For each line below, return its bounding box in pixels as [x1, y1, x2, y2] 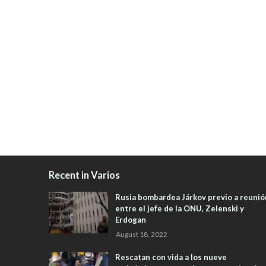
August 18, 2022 [116, 230, 167, 239]
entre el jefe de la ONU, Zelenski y [115, 204, 244, 214]
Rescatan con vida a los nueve [115, 252, 227, 262]
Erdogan [115, 215, 146, 225]
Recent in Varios [49, 169, 120, 181]
